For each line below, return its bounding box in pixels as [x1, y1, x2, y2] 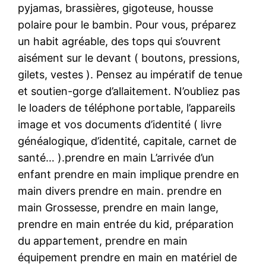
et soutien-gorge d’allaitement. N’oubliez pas [18, 84, 240, 97]
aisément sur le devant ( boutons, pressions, [18, 51, 240, 64]
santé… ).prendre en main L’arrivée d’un [18, 151, 215, 164]
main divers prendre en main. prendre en [18, 184, 223, 197]
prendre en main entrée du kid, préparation [18, 217, 235, 230]
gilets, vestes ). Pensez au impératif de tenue [18, 68, 243, 81]
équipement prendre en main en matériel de [18, 251, 237, 264]
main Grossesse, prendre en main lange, [18, 201, 219, 214]
